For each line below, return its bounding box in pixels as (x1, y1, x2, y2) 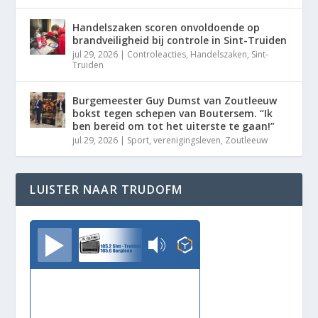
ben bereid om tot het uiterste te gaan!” (72, 119, 275, 133)
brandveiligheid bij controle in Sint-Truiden (72, 33, 287, 47)
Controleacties (127, 48, 187, 60)
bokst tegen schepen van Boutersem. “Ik (72, 106, 273, 120)
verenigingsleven (153, 133, 221, 146)
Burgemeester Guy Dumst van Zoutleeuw (72, 93, 278, 107)
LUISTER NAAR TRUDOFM (30, 181, 183, 197)
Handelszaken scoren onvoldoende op (72, 20, 261, 34)
